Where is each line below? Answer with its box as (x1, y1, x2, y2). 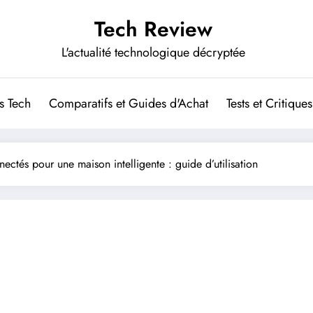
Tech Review (94, 14, 212, 44)
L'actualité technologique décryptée (61, 43, 245, 61)
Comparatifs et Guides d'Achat (49, 94, 208, 112)
